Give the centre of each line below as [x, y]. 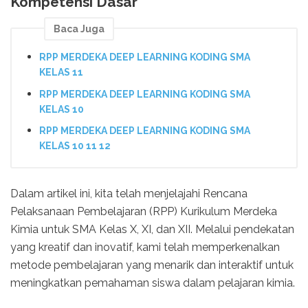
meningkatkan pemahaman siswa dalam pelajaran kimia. [153, 283]
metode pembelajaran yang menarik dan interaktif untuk [152, 265]
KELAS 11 [61, 72]
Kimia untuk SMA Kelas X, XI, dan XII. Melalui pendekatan [152, 229]
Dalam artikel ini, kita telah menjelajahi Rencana [129, 193]
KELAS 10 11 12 [75, 146]
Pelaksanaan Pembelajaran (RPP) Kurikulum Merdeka [144, 211]
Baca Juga [79, 29]
